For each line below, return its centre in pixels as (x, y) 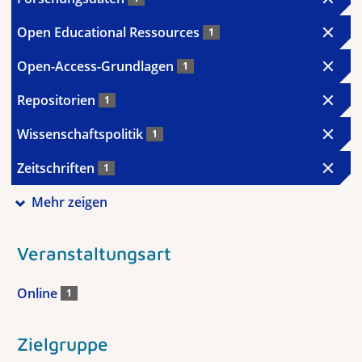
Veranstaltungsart (94, 253)
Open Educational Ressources (110, 32)
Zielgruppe (63, 343)
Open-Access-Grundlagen (97, 66)
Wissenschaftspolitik (82, 134)
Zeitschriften (57, 168)
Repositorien (58, 100)
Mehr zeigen (69, 202)
